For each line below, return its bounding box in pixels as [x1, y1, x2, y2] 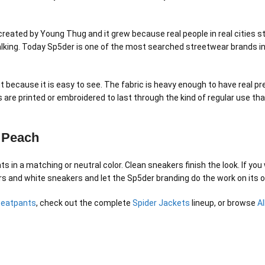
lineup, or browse [190, 198, 257, 208]
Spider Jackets [132, 198, 190, 208]
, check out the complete [36, 198, 132, 208]
